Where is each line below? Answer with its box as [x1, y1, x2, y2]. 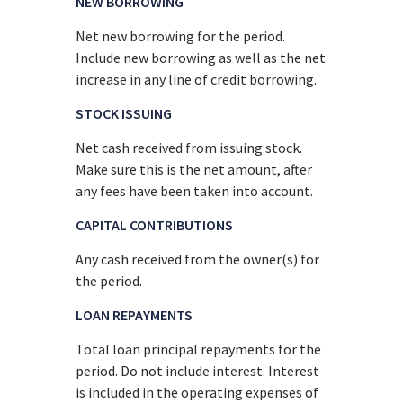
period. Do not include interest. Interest [76, 361, 320, 380]
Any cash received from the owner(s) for [76, 249, 320, 268]
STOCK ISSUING [76, 103, 173, 122]
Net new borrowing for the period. [76, 26, 286, 45]
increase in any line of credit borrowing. [76, 69, 318, 88]
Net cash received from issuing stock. [76, 138, 303, 157]
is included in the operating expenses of [76, 382, 319, 401]
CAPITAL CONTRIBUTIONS [76, 215, 234, 234]
